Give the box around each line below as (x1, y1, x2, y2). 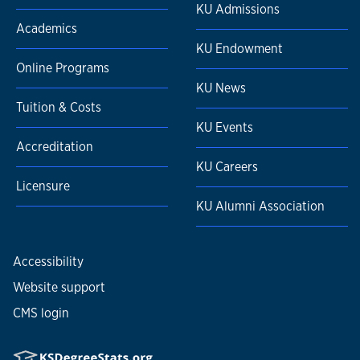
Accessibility (13, 253, 84, 271)
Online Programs (16, 59, 109, 77)
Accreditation (16, 138, 93, 156)
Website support (13, 279, 105, 297)
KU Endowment (196, 40, 283, 58)
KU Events (196, 119, 253, 137)
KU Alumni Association (196, 198, 325, 215)
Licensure (16, 178, 70, 195)
